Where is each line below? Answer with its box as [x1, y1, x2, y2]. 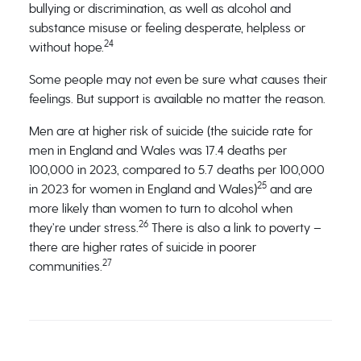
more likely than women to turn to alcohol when [28, 201, 293, 216]
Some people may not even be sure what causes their [28, 72, 327, 87]
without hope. [28, 39, 104, 55]
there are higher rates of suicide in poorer [28, 239, 256, 255]
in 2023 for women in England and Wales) [28, 181, 257, 197]
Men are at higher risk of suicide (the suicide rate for [28, 123, 313, 139]
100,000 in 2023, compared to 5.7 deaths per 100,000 [28, 162, 325, 177]
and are [266, 181, 313, 197]
